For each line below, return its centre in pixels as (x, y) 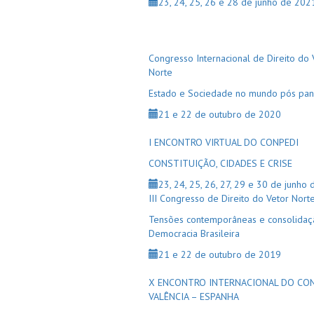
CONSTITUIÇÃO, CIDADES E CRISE (220, 163)
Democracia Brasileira (194, 233)
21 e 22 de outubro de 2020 (220, 114)
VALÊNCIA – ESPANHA (194, 296)
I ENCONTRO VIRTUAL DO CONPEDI (224, 142)
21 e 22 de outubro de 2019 (220, 254)
